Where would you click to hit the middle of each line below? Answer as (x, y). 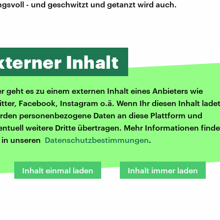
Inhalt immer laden (163, 170)
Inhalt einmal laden (58, 170)
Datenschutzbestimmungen (97, 140)
